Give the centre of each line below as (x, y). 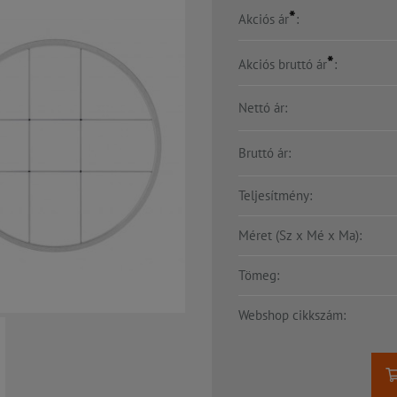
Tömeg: (259, 276)
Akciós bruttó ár (283, 65)
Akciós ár (264, 19)
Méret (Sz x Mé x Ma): (300, 236)
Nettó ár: (263, 108)
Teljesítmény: (275, 196)
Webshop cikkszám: (292, 315)
